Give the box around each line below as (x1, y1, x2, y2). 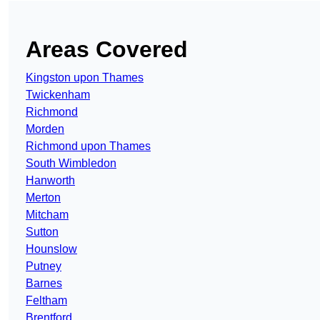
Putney (26, 260, 61, 273)
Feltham (26, 294, 67, 307)
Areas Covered (26, 36, 188, 63)
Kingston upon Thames (26, 71, 144, 84)
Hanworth (26, 174, 75, 187)
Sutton (26, 226, 59, 239)
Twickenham (26, 89, 90, 101)
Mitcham (26, 209, 69, 221)
